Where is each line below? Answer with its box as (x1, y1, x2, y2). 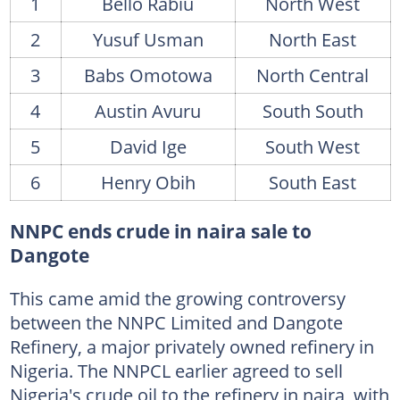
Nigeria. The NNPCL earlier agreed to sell (9, 357, 343, 383)
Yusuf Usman (92, 26, 204, 52)
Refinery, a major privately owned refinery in (9, 333, 374, 359)
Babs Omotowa (83, 62, 212, 87)
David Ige (109, 133, 187, 159)
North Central (256, 62, 369, 87)
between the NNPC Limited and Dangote (9, 309, 343, 335)
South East (269, 169, 356, 195)
